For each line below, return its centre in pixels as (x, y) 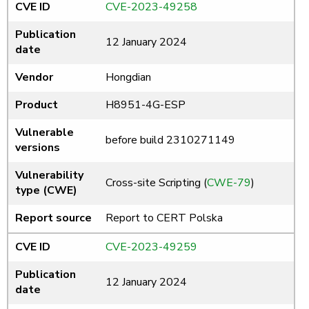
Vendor (34, 78)
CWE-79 (229, 183)
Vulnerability (49, 176)
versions (38, 148)
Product (37, 105)
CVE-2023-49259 (151, 247)
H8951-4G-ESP (146, 105)
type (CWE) (46, 191)
